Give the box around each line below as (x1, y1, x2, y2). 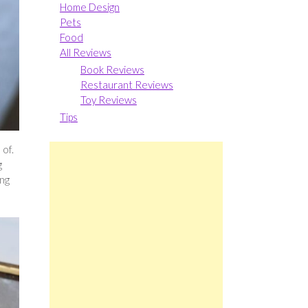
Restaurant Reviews (80, 78, 173, 91)
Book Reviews (80, 63, 144, 76)
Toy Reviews (80, 93, 137, 106)
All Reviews (59, 45, 111, 58)
